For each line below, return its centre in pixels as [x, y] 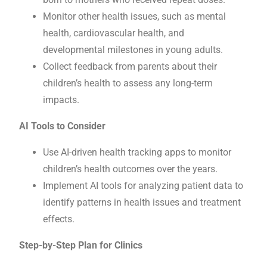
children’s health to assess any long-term [128, 83]
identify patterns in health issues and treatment [142, 203]
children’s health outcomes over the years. [130, 169]
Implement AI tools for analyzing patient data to [143, 186]
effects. [59, 219]
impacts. [61, 100]
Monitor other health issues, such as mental [134, 17]
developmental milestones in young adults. [133, 50]
